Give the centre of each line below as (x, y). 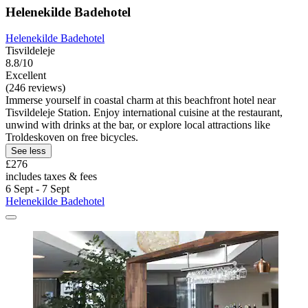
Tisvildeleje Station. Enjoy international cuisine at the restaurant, (144, 113)
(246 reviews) (35, 88)
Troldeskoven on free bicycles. (72, 137)
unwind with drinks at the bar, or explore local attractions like (138, 125)
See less (29, 151)
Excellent (26, 76)
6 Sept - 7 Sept (37, 189)
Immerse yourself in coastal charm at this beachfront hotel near (141, 100)
